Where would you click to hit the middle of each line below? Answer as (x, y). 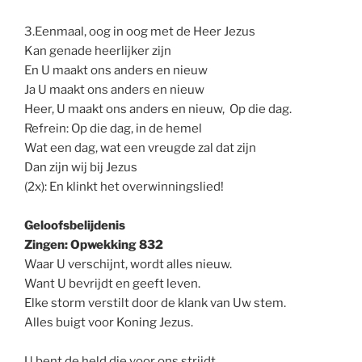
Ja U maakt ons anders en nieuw (114, 89)
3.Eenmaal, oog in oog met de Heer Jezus (140, 31)
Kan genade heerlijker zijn (98, 51)
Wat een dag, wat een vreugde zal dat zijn (140, 147)
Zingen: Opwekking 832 (94, 244)
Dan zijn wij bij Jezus (81, 167)
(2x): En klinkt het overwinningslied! (124, 186)
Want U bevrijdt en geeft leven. (112, 283)
